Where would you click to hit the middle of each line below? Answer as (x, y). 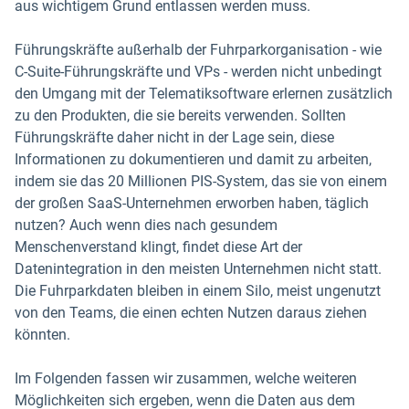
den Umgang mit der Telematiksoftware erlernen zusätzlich (204, 94)
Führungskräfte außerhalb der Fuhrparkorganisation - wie (198, 50)
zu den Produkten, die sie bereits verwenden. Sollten (180, 115)
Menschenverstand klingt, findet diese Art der (158, 247)
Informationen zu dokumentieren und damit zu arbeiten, (193, 159)
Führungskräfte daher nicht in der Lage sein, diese (174, 137)
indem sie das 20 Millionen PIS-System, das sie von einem (201, 181)
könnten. (42, 335)
